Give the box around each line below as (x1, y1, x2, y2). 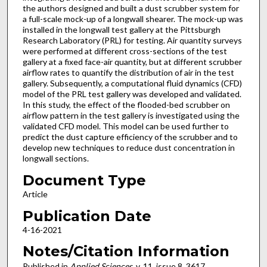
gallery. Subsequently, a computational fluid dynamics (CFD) (22, 78, 242, 89)
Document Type (22, 171, 146, 189)
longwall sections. (22, 153, 89, 164)
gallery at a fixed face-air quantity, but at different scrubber (22, 57, 242, 67)
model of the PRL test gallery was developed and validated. (22, 89, 241, 100)
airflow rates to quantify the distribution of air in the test (22, 67, 234, 78)
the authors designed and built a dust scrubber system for (22, 3, 239, 14)
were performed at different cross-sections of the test (22, 46, 227, 57)
